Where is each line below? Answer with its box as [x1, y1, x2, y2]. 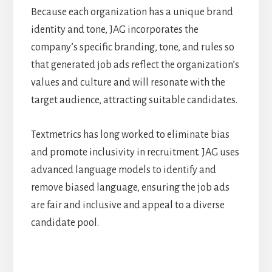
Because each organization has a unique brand [30, 6, 233, 18]
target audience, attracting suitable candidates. [30, 94, 237, 106]
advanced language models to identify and [30, 164, 216, 175]
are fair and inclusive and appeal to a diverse [30, 199, 225, 211]
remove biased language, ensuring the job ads [30, 182, 229, 193]
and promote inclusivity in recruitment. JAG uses [30, 146, 239, 158]
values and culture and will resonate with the [30, 76, 225, 88]
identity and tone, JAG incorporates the [30, 24, 199, 35]
